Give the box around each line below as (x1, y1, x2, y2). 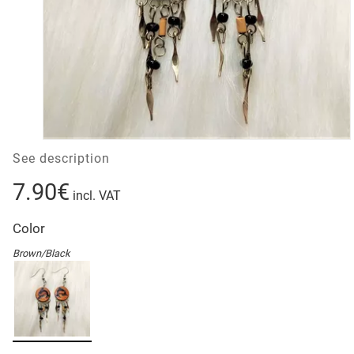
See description (13, 150, 110, 166)
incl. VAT (70, 187, 121, 203)
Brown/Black (13, 247, 70, 259)
